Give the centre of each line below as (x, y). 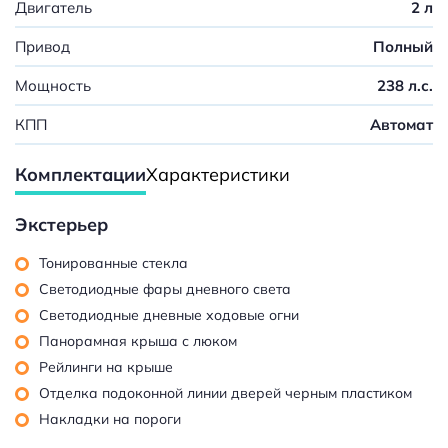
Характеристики (218, 174)
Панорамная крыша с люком (138, 340)
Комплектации (80, 174)
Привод (42, 46)
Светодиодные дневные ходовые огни (169, 314)
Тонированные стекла (113, 262)
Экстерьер (61, 224)
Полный (403, 46)
